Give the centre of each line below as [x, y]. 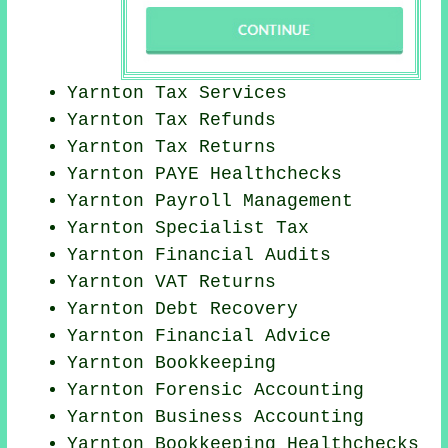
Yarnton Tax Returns [172, 147]
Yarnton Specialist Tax [188, 228]
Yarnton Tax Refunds [172, 120]
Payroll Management [254, 201]
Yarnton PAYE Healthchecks [205, 174]
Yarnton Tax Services [177, 93]
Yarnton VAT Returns [172, 282]
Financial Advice [243, 336]
